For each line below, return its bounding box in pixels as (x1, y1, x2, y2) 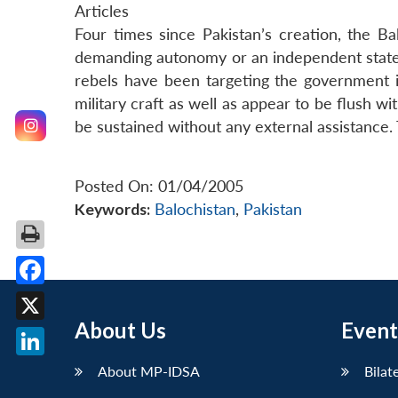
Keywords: (75, 200, 150, 219)
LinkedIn (30, 359, 89, 378)
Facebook (30, 288, 98, 307)
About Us (75, 317, 166, 344)
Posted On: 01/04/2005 (75, 177, 243, 196)
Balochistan (155, 200, 235, 219)
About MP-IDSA (98, 362, 200, 380)
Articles (75, 2, 129, 21)
